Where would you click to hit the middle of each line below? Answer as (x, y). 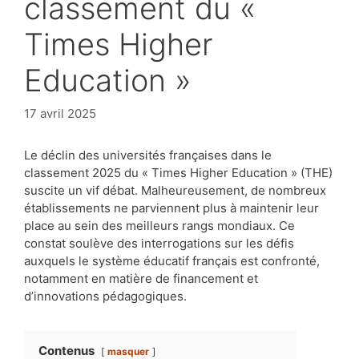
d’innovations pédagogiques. (105, 296)
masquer (128, 351)
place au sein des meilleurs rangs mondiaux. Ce (159, 225)
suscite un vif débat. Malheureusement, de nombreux (175, 190)
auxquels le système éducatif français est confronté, (172, 260)
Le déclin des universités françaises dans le (148, 155)
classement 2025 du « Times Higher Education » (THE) (178, 172)
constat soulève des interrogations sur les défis (159, 243)
